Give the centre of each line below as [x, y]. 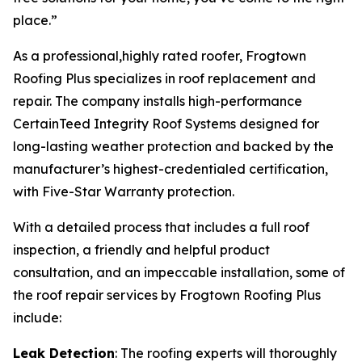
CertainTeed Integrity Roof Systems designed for [166, 124]
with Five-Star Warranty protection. [124, 192]
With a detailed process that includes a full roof [161, 227]
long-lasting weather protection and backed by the [173, 146]
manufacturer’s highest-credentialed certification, [170, 169]
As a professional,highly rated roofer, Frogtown [160, 56]
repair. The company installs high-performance [158, 101]
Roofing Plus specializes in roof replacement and [164, 78]
